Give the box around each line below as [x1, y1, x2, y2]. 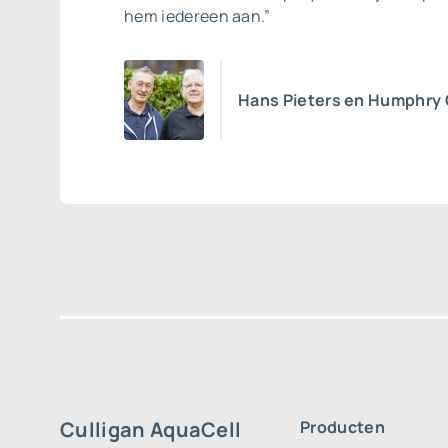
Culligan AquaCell [60, 416, 242, 443]
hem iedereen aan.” [124, 5, 271, 27]
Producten [300, 416, 385, 438]
